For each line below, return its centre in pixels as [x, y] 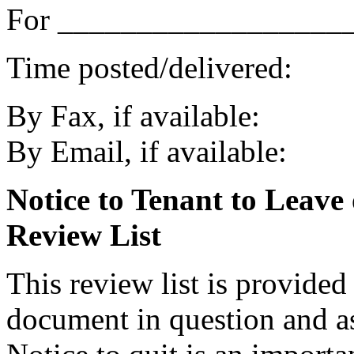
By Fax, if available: [133, 115]
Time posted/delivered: [149, 67]
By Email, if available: [147, 151]
